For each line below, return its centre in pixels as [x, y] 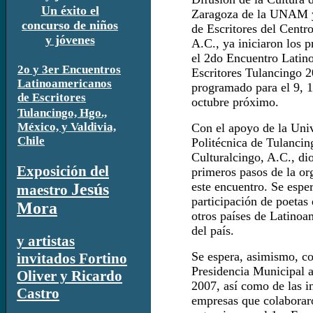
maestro [44, 190]
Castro [38, 294]
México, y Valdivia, [67, 127]
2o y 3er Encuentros [69, 70]
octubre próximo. [235, 102]
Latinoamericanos [65, 83]
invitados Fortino [72, 259]
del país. [213, 231]
